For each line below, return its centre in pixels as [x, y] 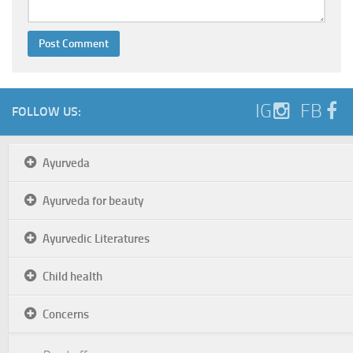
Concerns [66, 314]
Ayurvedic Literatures [96, 239]
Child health [72, 277]
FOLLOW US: [46, 111]
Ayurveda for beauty [93, 201]
